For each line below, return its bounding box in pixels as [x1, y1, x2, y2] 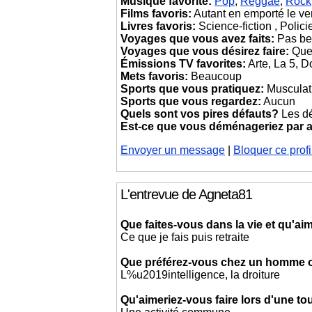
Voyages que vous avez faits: [120, 33, 274, 45]
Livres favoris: [120, 20, 196, 32]
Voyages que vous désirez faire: [120, 45, 289, 57]
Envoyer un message [120, 144, 225, 156]
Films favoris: [120, 8, 192, 19]
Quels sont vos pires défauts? [120, 108, 279, 120]
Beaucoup [188, 70, 242, 82]
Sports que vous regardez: [120, 95, 261, 107]
